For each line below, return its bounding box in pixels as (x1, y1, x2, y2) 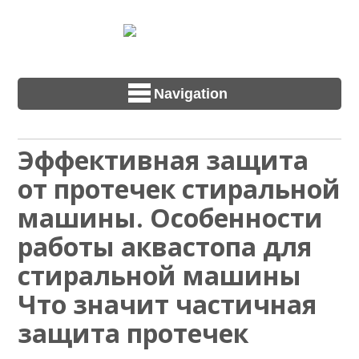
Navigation (154, 85, 228, 102)
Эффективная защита (18, 143, 309, 178)
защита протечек (18, 316, 249, 351)
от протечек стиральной (18, 171, 341, 207)
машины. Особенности (18, 200, 324, 236)
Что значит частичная (18, 287, 317, 322)
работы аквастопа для (18, 229, 313, 264)
